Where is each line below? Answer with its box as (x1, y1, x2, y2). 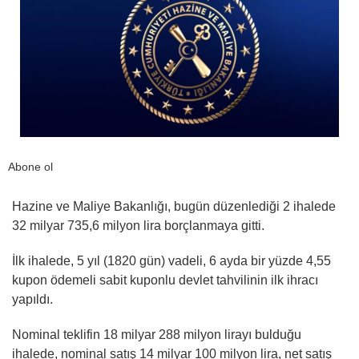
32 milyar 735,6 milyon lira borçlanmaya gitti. (12, 219, 264, 233)
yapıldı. (12, 292, 53, 307)
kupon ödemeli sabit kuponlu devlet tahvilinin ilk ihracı (12, 273, 318, 288)
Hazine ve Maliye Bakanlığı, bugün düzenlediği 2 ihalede (12, 200, 336, 214)
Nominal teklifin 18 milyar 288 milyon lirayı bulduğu (12, 328, 301, 342)
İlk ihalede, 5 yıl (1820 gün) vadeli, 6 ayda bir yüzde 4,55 (12, 254, 331, 268)
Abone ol (8, 160, 53, 174)
